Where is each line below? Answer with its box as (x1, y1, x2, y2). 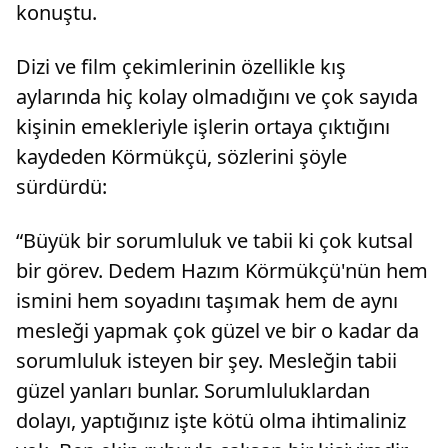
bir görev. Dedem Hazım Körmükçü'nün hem (16, 257, 428, 285)
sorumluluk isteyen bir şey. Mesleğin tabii (16, 347, 397, 375)
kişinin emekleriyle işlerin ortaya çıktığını (16, 113, 390, 141)
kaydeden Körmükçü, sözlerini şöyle (16, 143, 347, 171)
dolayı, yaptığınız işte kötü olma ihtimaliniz (16, 407, 406, 435)
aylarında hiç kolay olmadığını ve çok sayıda (16, 83, 418, 111)
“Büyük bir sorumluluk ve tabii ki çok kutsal (16, 227, 413, 255)
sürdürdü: (16, 173, 107, 201)
